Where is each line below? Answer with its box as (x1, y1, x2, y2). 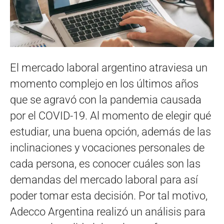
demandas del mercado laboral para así (10, 173, 198, 186)
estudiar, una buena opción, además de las (10, 125, 211, 138)
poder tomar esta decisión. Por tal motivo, (10, 189, 207, 202)
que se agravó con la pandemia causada (10, 93, 201, 106)
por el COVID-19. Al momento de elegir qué (10, 109, 211, 122)
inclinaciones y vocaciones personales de (10, 141, 204, 154)
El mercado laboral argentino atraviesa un (10, 61, 207, 74)
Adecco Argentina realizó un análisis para (10, 205, 205, 218)
